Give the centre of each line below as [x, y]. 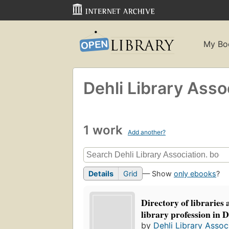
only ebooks [195, 174]
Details [101, 174]
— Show [158, 174]
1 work [105, 130]
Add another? [147, 132]
